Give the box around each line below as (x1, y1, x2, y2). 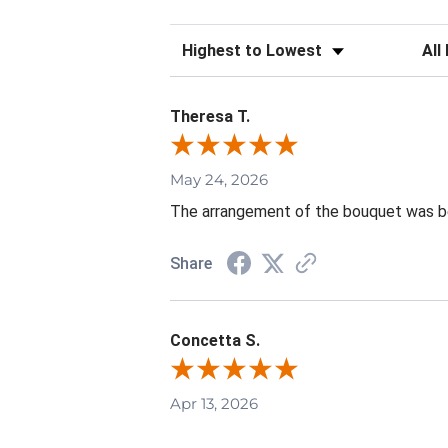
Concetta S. (170, 331, 260, 351)
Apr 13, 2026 (170, 394, 258, 414)
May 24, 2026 (170, 170, 268, 190)
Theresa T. (170, 107, 250, 126)
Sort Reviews (169, 35, 264, 54)
